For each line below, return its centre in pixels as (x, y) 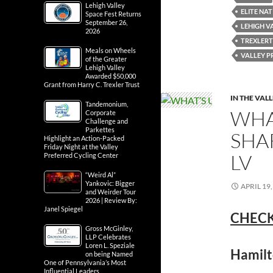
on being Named (109, 254)
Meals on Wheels (111, 50)
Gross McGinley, (109, 228)
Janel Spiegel (63, 209)
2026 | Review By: (111, 200)
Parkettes (100, 129)
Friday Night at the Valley (81, 147)
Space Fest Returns (113, 14)
